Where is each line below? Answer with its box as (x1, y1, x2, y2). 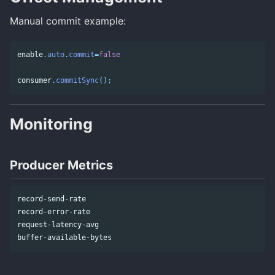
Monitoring (10, 114, 93, 133)
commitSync (56, 76, 99, 85)
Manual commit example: (10, 15, 126, 28)
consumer (17, 76, 52, 85)
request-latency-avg (17, 220, 99, 229)
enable (17, 50, 43, 59)
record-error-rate (17, 207, 90, 216)
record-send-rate (17, 194, 86, 203)
